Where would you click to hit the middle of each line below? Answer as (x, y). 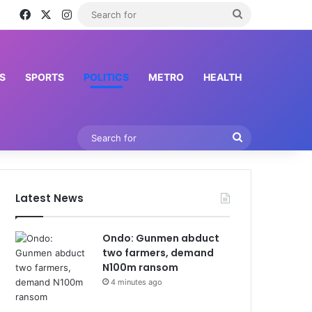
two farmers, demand (158, 253)
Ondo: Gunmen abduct (161, 238)
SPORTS (45, 77)
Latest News (50, 198)
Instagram (97, 14)
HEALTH (223, 77)
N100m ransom (141, 267)
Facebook (56, 14)
